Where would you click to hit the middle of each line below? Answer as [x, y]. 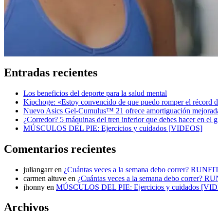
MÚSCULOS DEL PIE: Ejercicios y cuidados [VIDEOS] [113, 128]
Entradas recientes [51, 72]
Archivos [26, 208]
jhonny [34, 187]
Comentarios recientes [60, 149]
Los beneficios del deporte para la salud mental [95, 93]
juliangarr [38, 169]
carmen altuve [45, 178]
